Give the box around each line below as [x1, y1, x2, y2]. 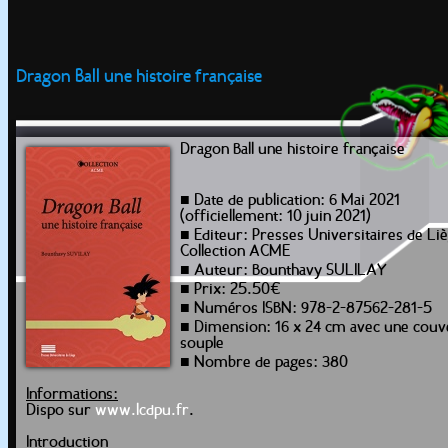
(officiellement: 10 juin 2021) [180, 209, 371, 225]
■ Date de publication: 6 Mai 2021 [180, 193, 400, 209]
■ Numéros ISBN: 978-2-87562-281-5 [180, 301, 432, 317]
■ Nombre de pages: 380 [180, 355, 348, 371]
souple [180, 336, 224, 352]
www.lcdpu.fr [95, 403, 189, 419]
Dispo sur [26, 403, 95, 419]
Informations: [26, 387, 118, 403]
